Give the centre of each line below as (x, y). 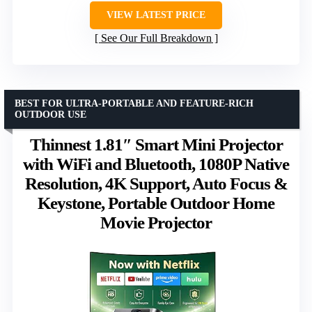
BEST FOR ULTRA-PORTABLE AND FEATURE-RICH (134, 104)
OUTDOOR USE (50, 115)
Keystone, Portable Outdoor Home (156, 203)
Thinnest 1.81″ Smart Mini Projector (156, 145)
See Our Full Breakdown (156, 38)
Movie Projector (156, 223)
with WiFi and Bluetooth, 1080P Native (156, 164)
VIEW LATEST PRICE (156, 15)
